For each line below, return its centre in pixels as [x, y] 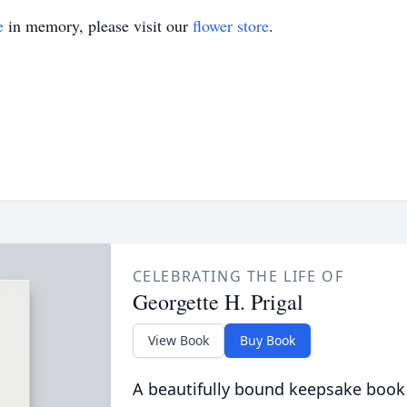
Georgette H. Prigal [218, 302]
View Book [178, 340]
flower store [231, 25]
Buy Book [267, 340]
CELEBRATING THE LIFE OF [238, 276]
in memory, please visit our [98, 25]
